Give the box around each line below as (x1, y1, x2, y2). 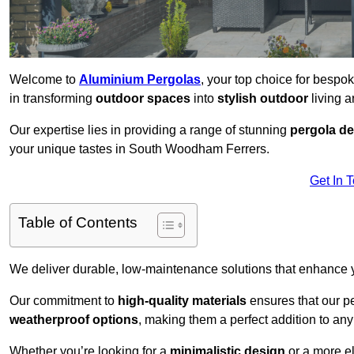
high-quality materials (118, 294, 247, 308)
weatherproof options (9, 313, 138, 327)
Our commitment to (9, 294, 118, 308)
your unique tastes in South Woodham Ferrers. (9, 142, 269, 156)
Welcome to (9, 73, 79, 87)
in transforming (9, 92, 96, 106)
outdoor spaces (96, 92, 190, 106)
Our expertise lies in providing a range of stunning (9, 123, 290, 137)
